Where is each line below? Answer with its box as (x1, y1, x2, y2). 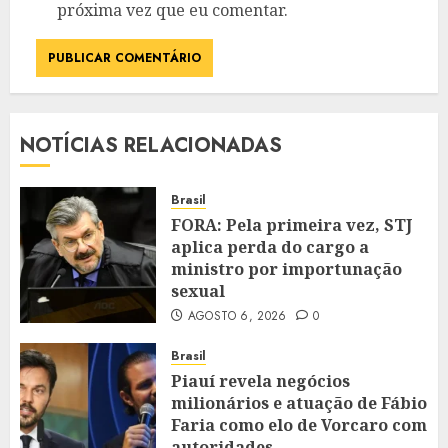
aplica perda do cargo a (171, 236, 369, 259)
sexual (171, 280, 225, 303)
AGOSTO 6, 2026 (187, 307, 287, 326)
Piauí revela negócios (171, 370, 350, 393)
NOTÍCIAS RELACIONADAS (20, 131, 282, 161)
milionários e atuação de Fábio (171, 392, 427, 415)
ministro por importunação (171, 258, 402, 281)
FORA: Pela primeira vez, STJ (171, 214, 412, 237)
